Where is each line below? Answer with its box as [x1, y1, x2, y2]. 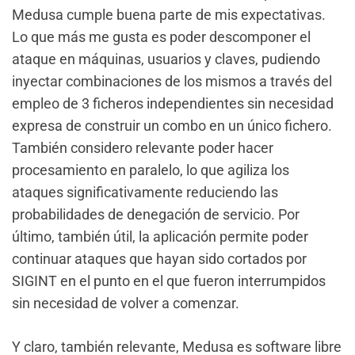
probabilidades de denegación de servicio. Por [12, 206, 300, 223]
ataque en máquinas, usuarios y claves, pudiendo [12, 51, 320, 67]
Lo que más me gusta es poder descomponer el [12, 29, 311, 45]
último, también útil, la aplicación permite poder [12, 228, 308, 245]
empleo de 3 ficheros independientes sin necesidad [12, 95, 334, 112]
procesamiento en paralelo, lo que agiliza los [12, 162, 289, 178]
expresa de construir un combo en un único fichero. [12, 117, 332, 134]
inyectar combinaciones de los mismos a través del [12, 73, 332, 90]
